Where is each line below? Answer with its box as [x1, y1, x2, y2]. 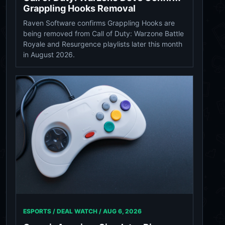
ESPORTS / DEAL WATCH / [23, 207, 103, 215]
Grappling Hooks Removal [23, 3, 136, 14]
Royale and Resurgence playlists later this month [23, 40, 182, 49]
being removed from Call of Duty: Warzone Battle [23, 29, 184, 38]
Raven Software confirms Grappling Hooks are [23, 19, 175, 28]
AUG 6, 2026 [103, 207, 142, 215]
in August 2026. [23, 50, 75, 59]
